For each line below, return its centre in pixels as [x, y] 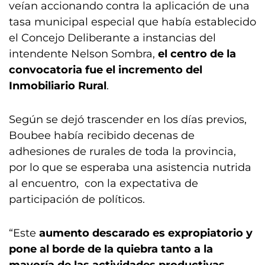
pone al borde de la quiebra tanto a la [111, 249]
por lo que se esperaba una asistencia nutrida [130, 167]
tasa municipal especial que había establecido [132, 22]
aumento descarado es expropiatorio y [144, 233]
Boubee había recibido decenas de [102, 135]
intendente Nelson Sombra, [83, 54]
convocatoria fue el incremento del [106, 70]
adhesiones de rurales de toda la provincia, [122, 151]
